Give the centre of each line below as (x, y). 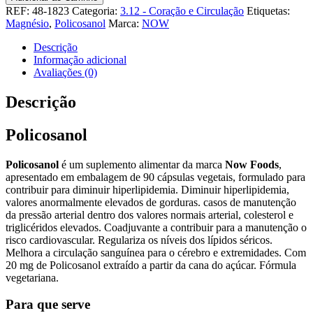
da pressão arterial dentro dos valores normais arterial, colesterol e (150, 214)
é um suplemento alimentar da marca (142, 164)
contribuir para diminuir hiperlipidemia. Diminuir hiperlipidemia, (147, 189)
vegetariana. (32, 277)
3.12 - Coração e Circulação (182, 10)
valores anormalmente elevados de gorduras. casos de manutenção (151, 202)
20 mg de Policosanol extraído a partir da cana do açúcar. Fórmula (151, 265)
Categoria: (96, 10)
